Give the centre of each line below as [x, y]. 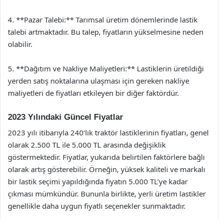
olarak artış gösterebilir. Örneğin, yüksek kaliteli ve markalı [107, 169]
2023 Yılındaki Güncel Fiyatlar [66, 117]
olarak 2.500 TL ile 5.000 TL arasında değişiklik [87, 145]
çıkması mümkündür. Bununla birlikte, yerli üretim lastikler [107, 194]
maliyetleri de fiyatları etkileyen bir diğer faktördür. [93, 93]
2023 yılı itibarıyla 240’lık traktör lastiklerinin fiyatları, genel [108, 132]
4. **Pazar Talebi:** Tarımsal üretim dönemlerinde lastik [103, 19]
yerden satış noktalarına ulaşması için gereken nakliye [99, 80]
